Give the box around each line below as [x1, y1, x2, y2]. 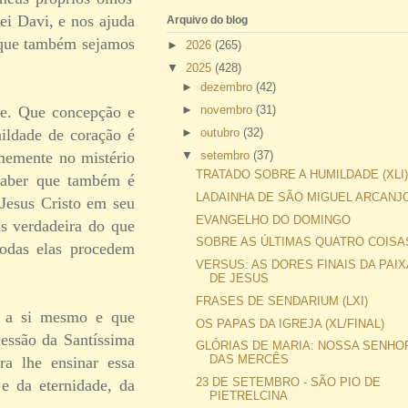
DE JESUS [209, 271, 270, 286]
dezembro [199, 80, 256, 95]
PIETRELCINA [209, 389, 289, 403]
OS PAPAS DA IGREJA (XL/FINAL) [196, 316, 385, 331]
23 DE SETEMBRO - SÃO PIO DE [196, 375, 382, 390]
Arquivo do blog [167, 13, 248, 26]
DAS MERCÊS [209, 352, 290, 367]
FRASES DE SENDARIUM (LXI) [196, 293, 369, 308]
